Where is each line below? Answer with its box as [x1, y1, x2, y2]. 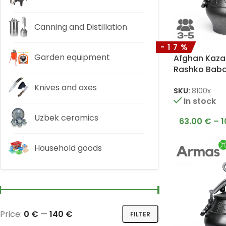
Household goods [34, 142, 102, 154]
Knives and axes [34, 82, 97, 93]
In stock [184, 95, 216, 107]
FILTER [130, 209, 150, 218]
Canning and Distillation [34, 21, 127, 33]
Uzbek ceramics [34, 112, 98, 124]
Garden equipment [34, 51, 110, 63]
